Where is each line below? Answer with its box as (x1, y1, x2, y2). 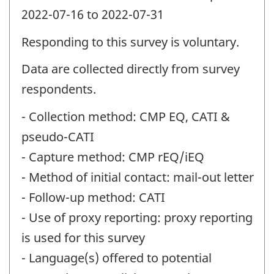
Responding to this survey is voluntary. (21, 33, 239, 50)
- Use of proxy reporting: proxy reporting (21, 209, 253, 226)
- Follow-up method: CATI (21, 188, 165, 206)
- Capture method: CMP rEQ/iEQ (21, 148, 204, 165)
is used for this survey (21, 229, 145, 246)
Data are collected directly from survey (21, 61, 240, 78)
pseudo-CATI (21, 128, 94, 145)
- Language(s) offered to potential (21, 249, 212, 266)
